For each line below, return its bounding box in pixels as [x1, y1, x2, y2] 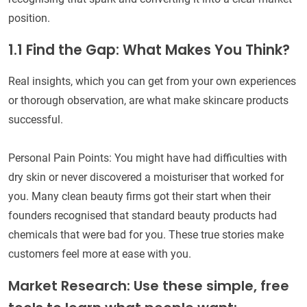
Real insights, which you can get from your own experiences [8, 75, 296, 88]
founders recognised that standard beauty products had [8, 209, 277, 223]
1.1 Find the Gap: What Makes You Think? [8, 40, 290, 60]
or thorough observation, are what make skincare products [8, 94, 288, 108]
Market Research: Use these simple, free [8, 276, 289, 296]
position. [8, 12, 50, 25]
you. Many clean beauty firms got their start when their [8, 190, 271, 204]
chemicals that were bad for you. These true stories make [8, 228, 284, 242]
